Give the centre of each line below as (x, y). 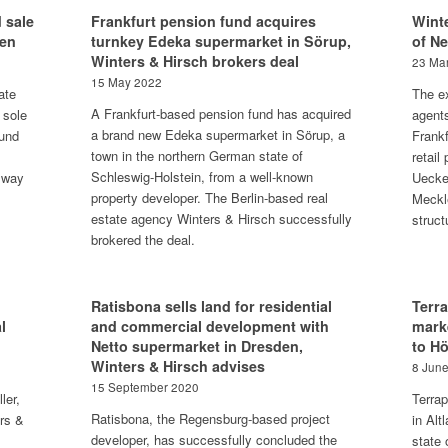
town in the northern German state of (196, 155)
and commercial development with (209, 326)
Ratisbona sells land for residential (211, 306)
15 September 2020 (144, 387)
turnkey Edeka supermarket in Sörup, (220, 41)
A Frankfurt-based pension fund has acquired (220, 113)
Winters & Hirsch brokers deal (194, 61)
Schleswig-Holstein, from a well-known (201, 176)
